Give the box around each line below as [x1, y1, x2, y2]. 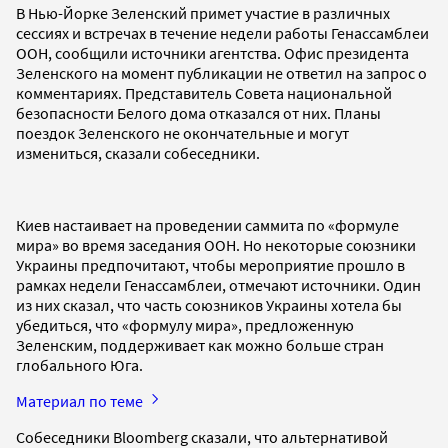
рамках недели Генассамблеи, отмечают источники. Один [16, 274, 421, 295]
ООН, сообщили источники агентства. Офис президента [16, 42, 409, 63]
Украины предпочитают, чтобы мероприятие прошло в [16, 254, 405, 275]
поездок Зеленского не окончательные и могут [16, 122, 349, 143]
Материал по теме [16, 390, 146, 411]
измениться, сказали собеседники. [16, 142, 260, 163]
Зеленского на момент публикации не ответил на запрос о [16, 62, 427, 83]
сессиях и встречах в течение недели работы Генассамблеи [16, 22, 429, 43]
